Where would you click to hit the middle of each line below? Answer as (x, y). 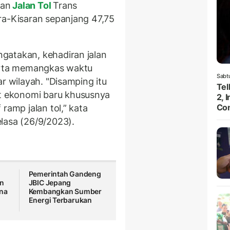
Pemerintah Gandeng (65, 174)
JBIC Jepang (50, 183)
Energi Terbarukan (60, 200)
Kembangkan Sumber (65, 191)
